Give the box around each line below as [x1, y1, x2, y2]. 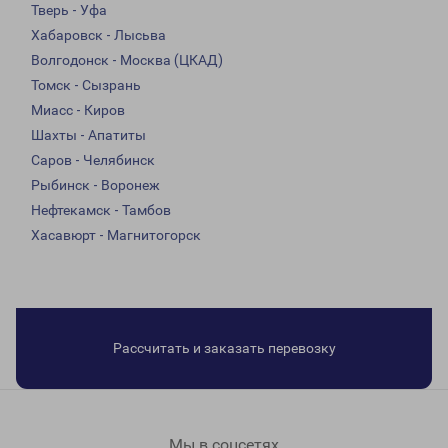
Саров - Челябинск [31, 152, 155, 169]
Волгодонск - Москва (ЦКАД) [31, 52, 223, 69]
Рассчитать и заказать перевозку [112, 340, 336, 357]
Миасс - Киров [31, 102, 125, 119]
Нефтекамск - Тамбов [31, 202, 171, 219]
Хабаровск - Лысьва [31, 27, 166, 44]
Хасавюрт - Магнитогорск [31, 227, 201, 244]
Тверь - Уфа [31, 2, 107, 19]
